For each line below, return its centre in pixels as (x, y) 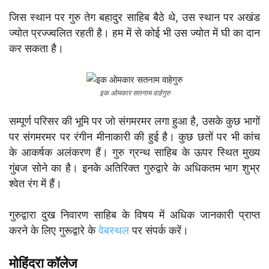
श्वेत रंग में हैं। (35, 184)
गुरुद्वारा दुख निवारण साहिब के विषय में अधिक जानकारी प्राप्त (134, 215)
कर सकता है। (36, 49)
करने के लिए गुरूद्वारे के (52, 231)
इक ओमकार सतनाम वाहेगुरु (134, 93)
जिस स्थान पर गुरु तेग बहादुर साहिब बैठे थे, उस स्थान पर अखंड (134, 17)
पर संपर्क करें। (159, 231)
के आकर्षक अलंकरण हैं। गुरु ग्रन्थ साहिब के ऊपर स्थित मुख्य (134, 153)
